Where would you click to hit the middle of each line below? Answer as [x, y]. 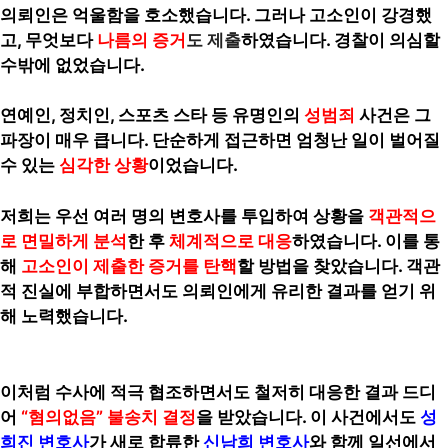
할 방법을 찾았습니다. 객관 [338, 265]
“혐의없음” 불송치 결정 [108, 416]
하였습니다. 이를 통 [366, 240]
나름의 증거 [141, 39]
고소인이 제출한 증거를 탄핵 [129, 265]
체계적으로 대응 [230, 240]
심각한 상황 [103, 165]
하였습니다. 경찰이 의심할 [340, 39]
